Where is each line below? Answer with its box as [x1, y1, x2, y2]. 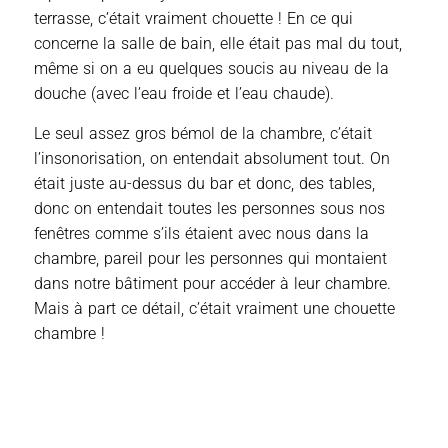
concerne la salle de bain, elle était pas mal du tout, [34, 34, 402, 54]
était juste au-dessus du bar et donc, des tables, [34, 174, 375, 194]
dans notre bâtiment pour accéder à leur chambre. [34, 274, 391, 294]
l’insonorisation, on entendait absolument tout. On [34, 149, 390, 169]
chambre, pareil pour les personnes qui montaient [34, 249, 387, 269]
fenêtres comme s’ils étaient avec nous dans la [34, 224, 369, 244]
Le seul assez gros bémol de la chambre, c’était [34, 124, 372, 144]
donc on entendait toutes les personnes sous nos [34, 199, 385, 219]
